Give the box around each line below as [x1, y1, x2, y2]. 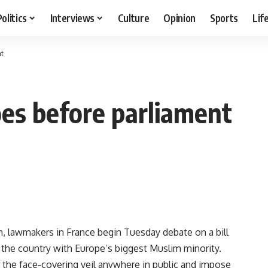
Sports [210, 11, 239, 25]
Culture [117, 11, 150, 25]
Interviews [50, 11, 95, 25]
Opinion [163, 11, 196, 25]
